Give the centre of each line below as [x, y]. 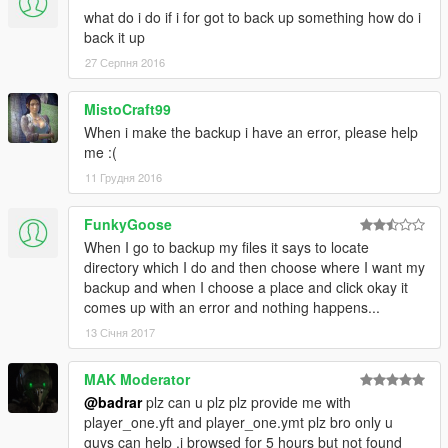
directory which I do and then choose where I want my [254, 267]
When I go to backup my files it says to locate [226, 247]
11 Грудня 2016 [123, 177]
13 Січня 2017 [120, 332]
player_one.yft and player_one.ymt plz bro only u [238, 422]
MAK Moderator [137, 379]
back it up [114, 37]
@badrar [113, 402]
